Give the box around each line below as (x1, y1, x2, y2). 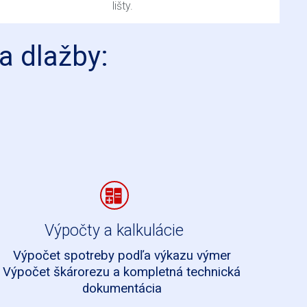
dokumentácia (82, 280, 162, 296)
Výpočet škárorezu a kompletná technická (3, 264, 241, 280)
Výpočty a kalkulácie (45, 221, 184, 241)
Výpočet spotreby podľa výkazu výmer (12, 247, 231, 263)
